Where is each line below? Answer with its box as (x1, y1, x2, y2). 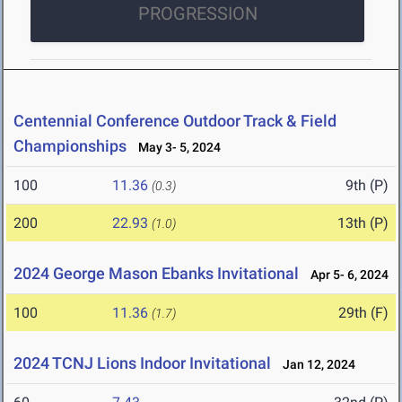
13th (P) (337, 214, 389, 232)
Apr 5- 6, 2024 (302, 267, 389, 283)
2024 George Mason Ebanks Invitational (13, 264, 299, 284)
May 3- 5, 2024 (130, 140, 221, 155)
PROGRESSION (137, 3, 258, 25)
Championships (13, 136, 127, 156)
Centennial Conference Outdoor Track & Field (13, 111, 336, 131)
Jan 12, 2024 (275, 357, 355, 372)
